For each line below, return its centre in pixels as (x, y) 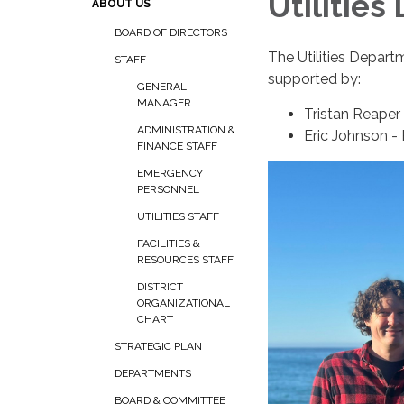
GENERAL (162, 87)
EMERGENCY (170, 173)
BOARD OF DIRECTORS (171, 32)
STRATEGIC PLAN (158, 346)
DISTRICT (160, 287)
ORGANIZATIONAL (184, 303)
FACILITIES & (169, 243)
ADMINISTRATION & (186, 130)
